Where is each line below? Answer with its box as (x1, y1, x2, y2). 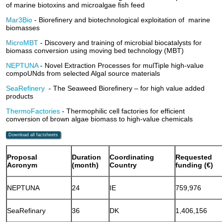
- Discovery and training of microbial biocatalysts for (40, 39, 204, 47)
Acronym (7, 161, 38, 169)
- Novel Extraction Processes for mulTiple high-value (40, 61, 204, 69)
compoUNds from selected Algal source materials (6, 69, 161, 77)
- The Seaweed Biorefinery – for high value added (49, 84, 205, 92)
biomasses (6, 24, 40, 32)
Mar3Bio (6, 16, 35, 24)
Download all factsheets (8, 132, 58, 137)
